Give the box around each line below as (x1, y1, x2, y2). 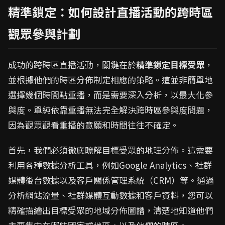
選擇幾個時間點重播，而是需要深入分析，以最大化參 (8, 88, 213, 101)
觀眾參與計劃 (8, 25, 80, 42)
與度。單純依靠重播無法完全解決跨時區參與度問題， (8, 103, 213, 116)
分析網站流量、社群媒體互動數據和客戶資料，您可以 (8, 189, 213, 201)
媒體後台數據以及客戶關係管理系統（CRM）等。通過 (8, 174, 214, 186)
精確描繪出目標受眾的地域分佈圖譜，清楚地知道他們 (8, 204, 213, 216)
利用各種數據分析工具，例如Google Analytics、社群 (8, 159, 212, 171)
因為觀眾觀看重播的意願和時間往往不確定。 (8, 119, 179, 131)
